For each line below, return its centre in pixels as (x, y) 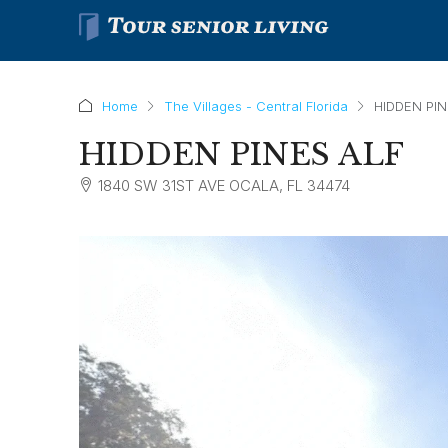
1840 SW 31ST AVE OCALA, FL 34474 (224, 185)
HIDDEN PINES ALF (241, 154)
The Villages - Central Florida (256, 105)
